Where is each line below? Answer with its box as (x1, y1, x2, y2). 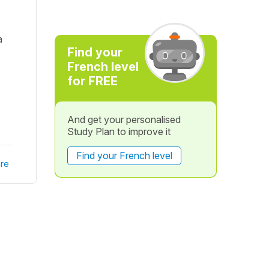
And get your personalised (67, 113, 181, 125)
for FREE (67, 74, 118, 88)
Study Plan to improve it (67, 125, 171, 138)
